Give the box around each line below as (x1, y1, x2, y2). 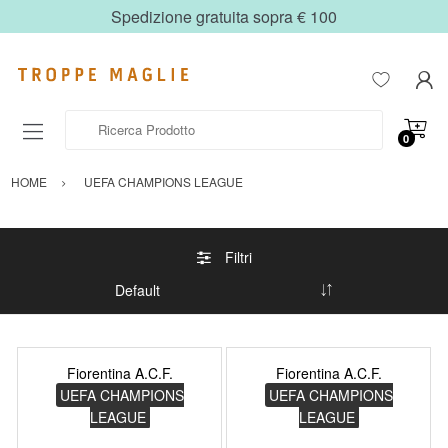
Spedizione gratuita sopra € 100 (111, 5, 337, 28)
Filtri (224, 246, 252, 267)
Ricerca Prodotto (65, 110, 162, 130)
